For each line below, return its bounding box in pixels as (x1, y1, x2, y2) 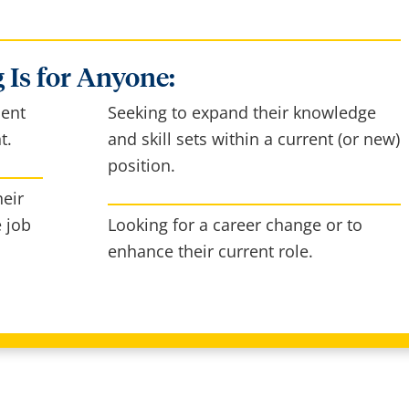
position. (108, 153, 176, 176)
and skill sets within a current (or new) (108, 127, 401, 150)
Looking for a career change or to (108, 214, 363, 236)
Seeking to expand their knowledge (108, 100, 377, 123)
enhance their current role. (108, 240, 319, 263)
